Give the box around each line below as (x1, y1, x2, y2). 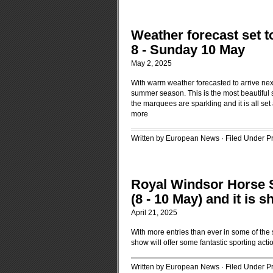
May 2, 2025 (131, 59, 172, 68)
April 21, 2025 (131, 208, 177, 217)
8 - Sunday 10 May (131, 42, 245, 57)
